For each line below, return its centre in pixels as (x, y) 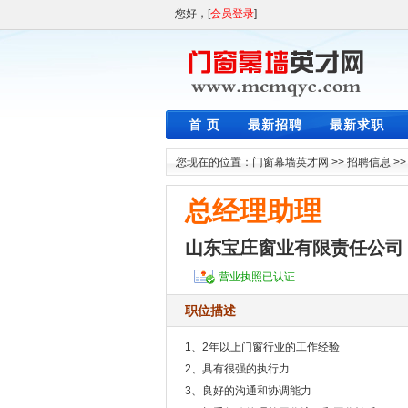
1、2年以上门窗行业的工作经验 (262, 347)
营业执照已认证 (257, 277)
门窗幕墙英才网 (291, 162)
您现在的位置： (214, 162)
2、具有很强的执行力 (237, 369)
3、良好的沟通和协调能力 (248, 391)
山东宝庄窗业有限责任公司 (294, 248)
